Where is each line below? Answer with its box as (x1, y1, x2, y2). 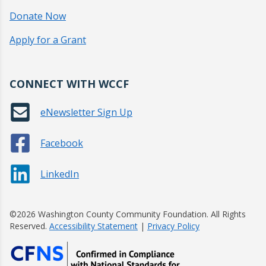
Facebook (40, 137, 83, 150)
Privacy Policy (147, 220, 199, 232)
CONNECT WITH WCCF (9, 77, 129, 91)
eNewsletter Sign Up (40, 106, 132, 119)
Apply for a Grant (9, 33, 86, 47)
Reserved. (9, 220, 49, 232)
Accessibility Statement (49, 220, 138, 232)
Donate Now (9, 9, 66, 23)
